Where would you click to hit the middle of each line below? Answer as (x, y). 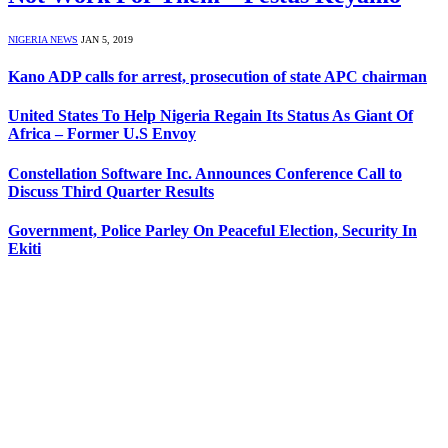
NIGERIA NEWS (43, 39)
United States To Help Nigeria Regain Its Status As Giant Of (210, 116)
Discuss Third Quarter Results (111, 191)
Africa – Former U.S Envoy (102, 134)
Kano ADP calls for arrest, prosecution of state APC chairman (217, 77)
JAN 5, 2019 (107, 39)
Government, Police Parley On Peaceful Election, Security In (212, 230)
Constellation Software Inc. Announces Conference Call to (205, 173)
